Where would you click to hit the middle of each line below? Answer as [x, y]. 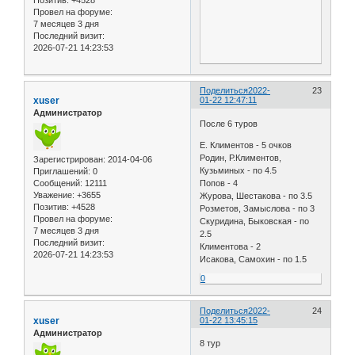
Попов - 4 [219, 183]
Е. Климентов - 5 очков [246, 145]
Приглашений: [62, 171]
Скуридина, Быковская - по [255, 221]
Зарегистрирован [68, 159]
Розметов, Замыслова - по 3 [258, 208]
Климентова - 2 [231, 246]
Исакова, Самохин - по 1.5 [254, 259]
